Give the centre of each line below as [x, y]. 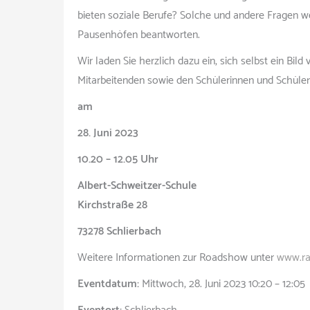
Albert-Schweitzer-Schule [137, 186]
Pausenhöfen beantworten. [139, 35]
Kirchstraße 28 [112, 205]
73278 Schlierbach [119, 231]
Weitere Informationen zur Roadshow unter [177, 258]
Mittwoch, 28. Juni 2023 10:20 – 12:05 [222, 284]
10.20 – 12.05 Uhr [118, 159]
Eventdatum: [108, 284]
